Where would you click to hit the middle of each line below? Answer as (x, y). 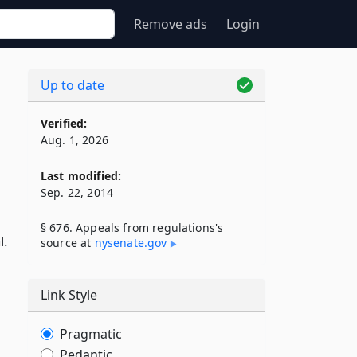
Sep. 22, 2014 (77, 192)
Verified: (64, 123)
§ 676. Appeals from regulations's (132, 228)
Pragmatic (91, 334)
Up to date (73, 85)
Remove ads (171, 24)
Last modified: (81, 176)
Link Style (69, 295)
